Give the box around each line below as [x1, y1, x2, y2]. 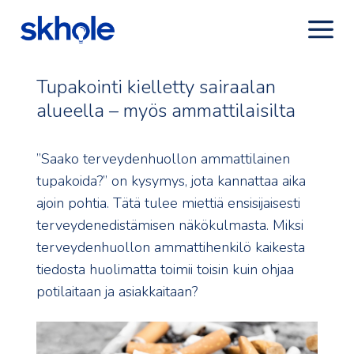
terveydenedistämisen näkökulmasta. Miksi [36, 216, 303, 235]
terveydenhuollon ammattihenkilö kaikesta [36, 238, 305, 257]
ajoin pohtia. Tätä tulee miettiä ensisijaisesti [36, 194, 300, 213]
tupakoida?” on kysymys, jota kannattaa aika [36, 171, 306, 190]
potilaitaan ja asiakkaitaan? [36, 282, 198, 301]
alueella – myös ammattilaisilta [36, 98, 296, 123]
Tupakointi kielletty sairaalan [36, 74, 276, 100]
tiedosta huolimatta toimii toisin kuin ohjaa [36, 260, 294, 279]
